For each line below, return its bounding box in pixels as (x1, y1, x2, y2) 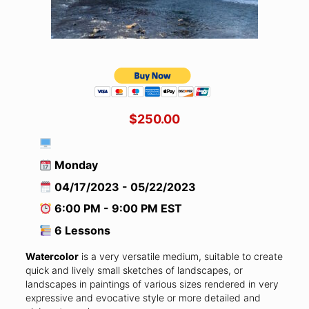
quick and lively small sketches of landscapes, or (25, 264, 243, 277)
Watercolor (25, 250, 79, 263)
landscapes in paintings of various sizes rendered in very (25, 278, 279, 290)
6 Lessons (52, 223, 111, 238)
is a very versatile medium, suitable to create (78, 250, 283, 263)
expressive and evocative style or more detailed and (25, 292, 261, 304)
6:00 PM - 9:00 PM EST (52, 201, 183, 216)
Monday (52, 158, 99, 172)
